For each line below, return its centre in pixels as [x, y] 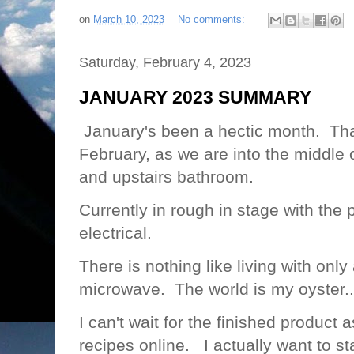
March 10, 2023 [129, 20]
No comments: [213, 20]
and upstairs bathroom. [166, 177]
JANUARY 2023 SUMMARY [195, 97]
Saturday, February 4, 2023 [165, 62]
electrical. [115, 233]
